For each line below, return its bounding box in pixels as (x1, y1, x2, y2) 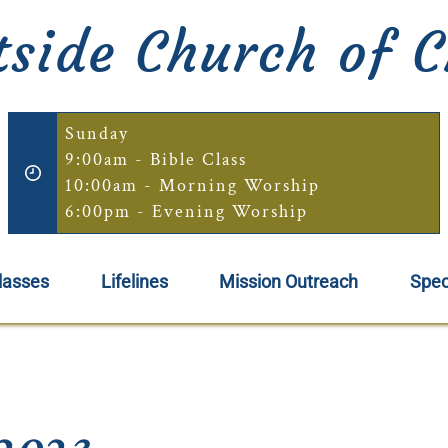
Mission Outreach (219, 272, 359, 292)
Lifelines (100, 272, 168, 292)
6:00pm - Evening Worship (64, 200, 308, 223)
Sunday (64, 122, 129, 145)
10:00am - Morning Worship (64, 174, 320, 197)
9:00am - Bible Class (64, 148, 247, 171)
